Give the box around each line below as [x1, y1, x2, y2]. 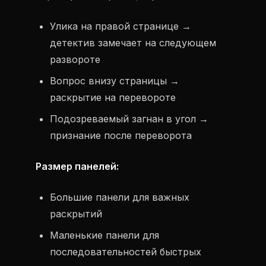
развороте [50, 53, 100, 65]
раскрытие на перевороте [50, 91, 176, 103]
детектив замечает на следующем [50, 37, 216, 49]
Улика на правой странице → [50, 20, 191, 32]
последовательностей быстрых [50, 246, 201, 258]
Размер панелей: [36, 160, 119, 172]
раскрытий [50, 208, 102, 220]
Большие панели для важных [50, 191, 189, 203]
